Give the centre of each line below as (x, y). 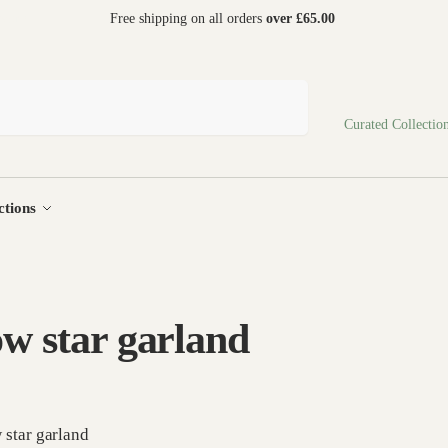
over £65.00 (302, 18)
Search (281, 88)
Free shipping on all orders (187, 18)
